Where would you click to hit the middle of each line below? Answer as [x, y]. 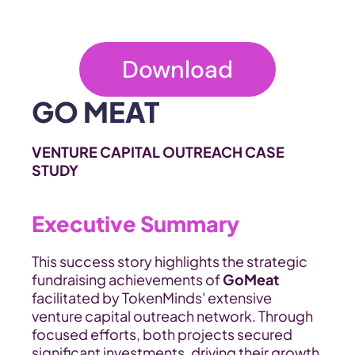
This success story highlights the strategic [170, 261]
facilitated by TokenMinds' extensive [152, 298]
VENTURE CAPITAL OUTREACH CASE [158, 152]
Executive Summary [136, 223]
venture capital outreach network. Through [172, 316]
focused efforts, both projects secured [162, 334]
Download [177, 69]
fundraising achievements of [127, 279]
